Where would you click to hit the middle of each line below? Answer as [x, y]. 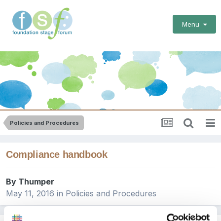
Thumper [36, 182]
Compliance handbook [57, 155]
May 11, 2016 [30, 194]
